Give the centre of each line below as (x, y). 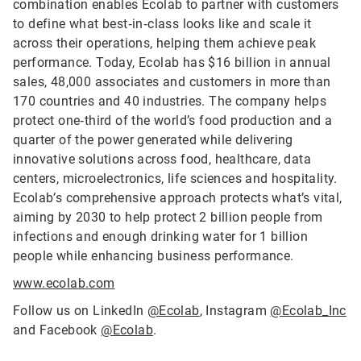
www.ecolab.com (64, 283)
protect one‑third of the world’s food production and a (173, 120)
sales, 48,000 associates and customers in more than (172, 82)
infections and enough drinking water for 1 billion (160, 237)
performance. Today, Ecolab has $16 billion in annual (172, 62)
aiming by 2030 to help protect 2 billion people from (168, 217)
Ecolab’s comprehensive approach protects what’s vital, (178, 198)
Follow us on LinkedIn (80, 311)
